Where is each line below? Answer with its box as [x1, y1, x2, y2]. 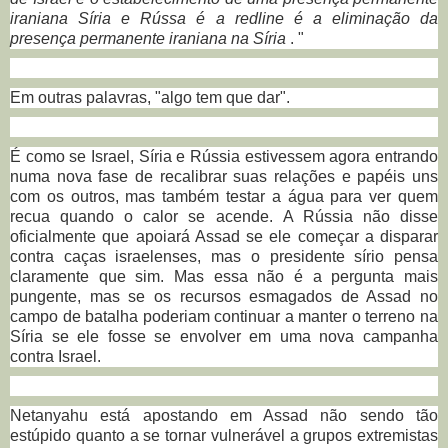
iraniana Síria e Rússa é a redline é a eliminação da [10, 9, 438, 27]
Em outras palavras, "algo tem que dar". [10, 88, 290, 106]
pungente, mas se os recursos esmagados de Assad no [10, 287, 438, 305]
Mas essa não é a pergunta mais [174, 267, 439, 285]
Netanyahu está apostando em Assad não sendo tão [10, 406, 438, 424]
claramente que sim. [10, 267, 165, 285]
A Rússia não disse [282, 207, 439, 225]
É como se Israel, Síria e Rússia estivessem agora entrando [10, 147, 438, 165]
